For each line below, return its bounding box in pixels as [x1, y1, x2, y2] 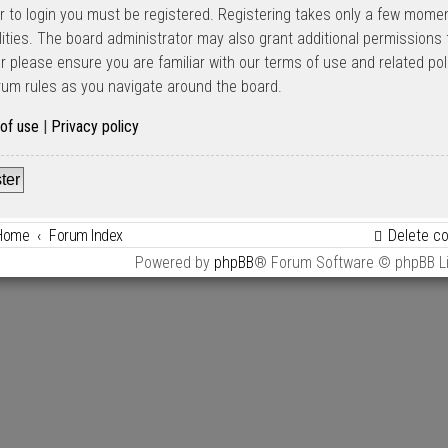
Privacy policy [51, 117, 139, 137]
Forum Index [49, 226, 123, 246]
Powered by [135, 253, 214, 273]
